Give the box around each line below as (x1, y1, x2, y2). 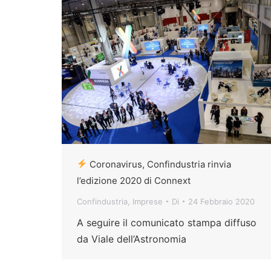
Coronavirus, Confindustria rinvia (87, 158, 232, 170)
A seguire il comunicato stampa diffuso (77, 216, 256, 229)
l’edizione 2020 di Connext (77, 174, 191, 186)
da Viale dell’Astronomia (77, 232, 186, 245)
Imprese (132, 196, 163, 206)
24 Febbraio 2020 (188, 196, 255, 206)
